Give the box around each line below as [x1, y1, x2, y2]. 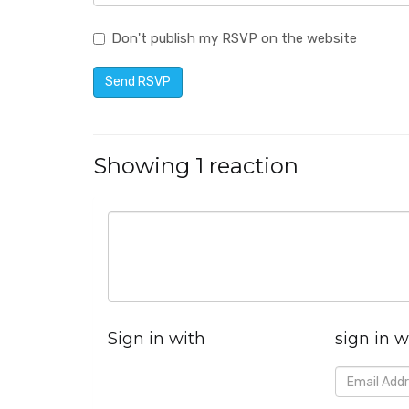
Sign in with [108, 329, 205, 349]
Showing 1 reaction [93, 152, 299, 179]
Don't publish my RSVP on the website [111, 30, 357, 47]
